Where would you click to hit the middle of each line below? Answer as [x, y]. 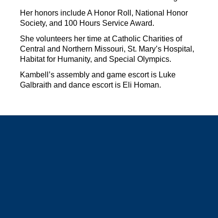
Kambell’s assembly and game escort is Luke [98, 75]
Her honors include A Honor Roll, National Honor [104, 13]
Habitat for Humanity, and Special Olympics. [96, 59]
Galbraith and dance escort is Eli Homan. [91, 85]
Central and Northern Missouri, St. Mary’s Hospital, [107, 49]
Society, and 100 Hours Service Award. [87, 23]
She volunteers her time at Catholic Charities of [101, 39]
